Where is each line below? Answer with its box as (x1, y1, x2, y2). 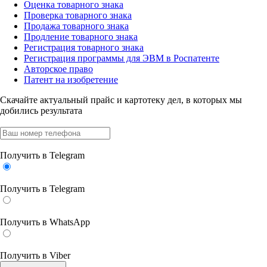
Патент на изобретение (24, 74, 118, 85)
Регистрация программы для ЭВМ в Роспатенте (24, 53, 219, 63)
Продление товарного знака (24, 32, 138, 42)
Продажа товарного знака (24, 21, 129, 31)
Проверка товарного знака (24, 10, 132, 20)
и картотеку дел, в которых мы (114, 95, 242, 105)
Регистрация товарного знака (24, 42, 144, 52)
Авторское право (24, 64, 93, 74)
